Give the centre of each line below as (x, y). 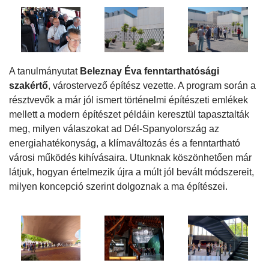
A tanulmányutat (44, 71)
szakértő (29, 86)
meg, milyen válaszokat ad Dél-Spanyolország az (114, 129)
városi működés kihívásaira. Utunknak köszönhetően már (130, 158)
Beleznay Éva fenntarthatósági (150, 71)
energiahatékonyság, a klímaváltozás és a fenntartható (125, 144)
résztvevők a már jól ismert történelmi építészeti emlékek (128, 100)
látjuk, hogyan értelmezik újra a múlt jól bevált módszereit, (131, 172)
